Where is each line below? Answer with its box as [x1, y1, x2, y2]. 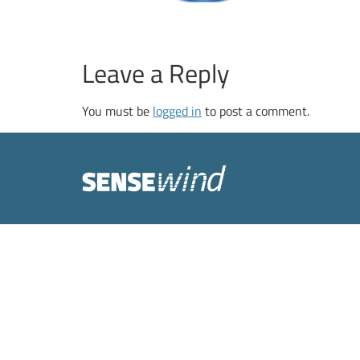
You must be [82, 101, 153, 121]
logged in [153, 101, 202, 121]
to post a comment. [202, 101, 309, 121]
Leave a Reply [82, 54, 229, 93]
